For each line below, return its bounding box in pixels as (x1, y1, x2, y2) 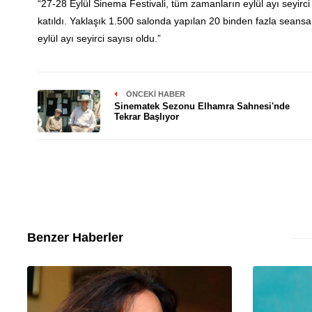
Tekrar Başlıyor (114, 111, 179, 122)
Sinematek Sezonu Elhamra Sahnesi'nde (114, 100, 290, 111)
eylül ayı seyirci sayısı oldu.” (37, 32, 161, 44)
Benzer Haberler (26, 231, 123, 244)
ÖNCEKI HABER (123, 89, 185, 98)
